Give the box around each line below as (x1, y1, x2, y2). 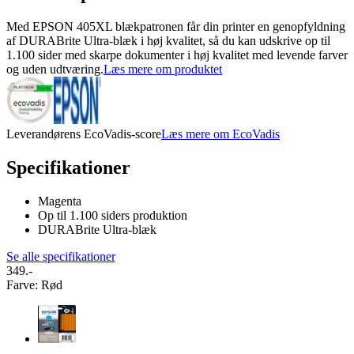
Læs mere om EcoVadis (161, 127, 280, 141)
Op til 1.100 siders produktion (38, 208, 187, 222)
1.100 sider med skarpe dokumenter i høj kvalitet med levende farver (6, 48, 348, 62)
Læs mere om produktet (104, 62, 222, 77)
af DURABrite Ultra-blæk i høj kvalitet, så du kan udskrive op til (6, 34, 330, 48)
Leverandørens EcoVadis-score (6, 127, 161, 141)
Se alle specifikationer (6, 249, 115, 263)
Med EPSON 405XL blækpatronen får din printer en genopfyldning (6, 20, 345, 34)
